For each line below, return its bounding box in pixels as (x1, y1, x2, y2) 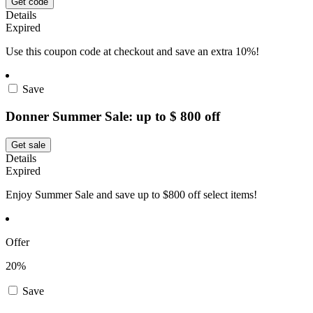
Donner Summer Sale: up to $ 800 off (6, 109, 220, 124)
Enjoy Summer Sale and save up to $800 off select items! (6, 188, 257, 201)
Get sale (11, 139, 45, 150)
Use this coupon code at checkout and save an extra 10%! (6, 45, 259, 58)
